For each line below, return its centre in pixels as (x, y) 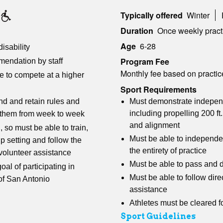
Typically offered (152, 15)
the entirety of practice (168, 150)
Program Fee (145, 62)
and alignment (155, 125)
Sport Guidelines (158, 216)
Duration (137, 31)
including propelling (164, 113)
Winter (198, 15)
